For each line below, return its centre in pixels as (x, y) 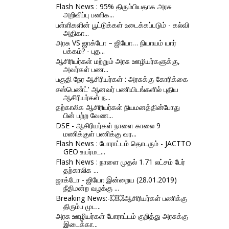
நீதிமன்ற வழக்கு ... (91, 188)
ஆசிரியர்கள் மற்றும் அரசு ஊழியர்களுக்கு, (118, 61)
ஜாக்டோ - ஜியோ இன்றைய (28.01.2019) (116, 180)
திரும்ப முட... (82, 206)
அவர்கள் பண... (86, 69)
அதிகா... (76, 33)
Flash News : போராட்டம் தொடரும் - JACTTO (123, 144)
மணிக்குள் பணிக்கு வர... (100, 133)
